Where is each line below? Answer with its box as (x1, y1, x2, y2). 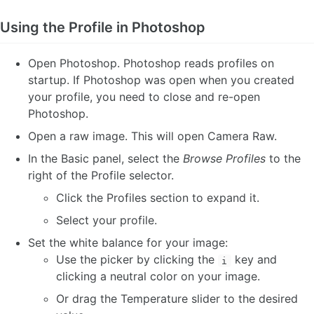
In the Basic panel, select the (28, 151, 183, 166)
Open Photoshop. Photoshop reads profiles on (28, 56, 274, 71)
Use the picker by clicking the (56, 252, 218, 267)
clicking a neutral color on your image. (56, 269, 260, 284)
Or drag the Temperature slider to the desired (56, 292, 298, 306)
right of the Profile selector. (28, 168, 174, 183)
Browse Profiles (183, 151, 266, 166)
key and (231, 252, 277, 267)
